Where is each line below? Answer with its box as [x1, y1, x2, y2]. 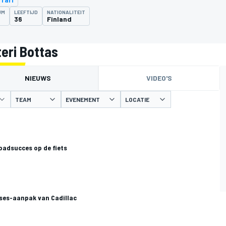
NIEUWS [25, 74, 51, 82]
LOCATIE [125, 96, 149, 103]
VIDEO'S [146, 74, 173, 82]
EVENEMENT [66, 96, 100, 103]
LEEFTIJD [14, 9, 38, 15]
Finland [47, 15, 72, 23]
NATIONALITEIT [47, 9, 85, 15]
